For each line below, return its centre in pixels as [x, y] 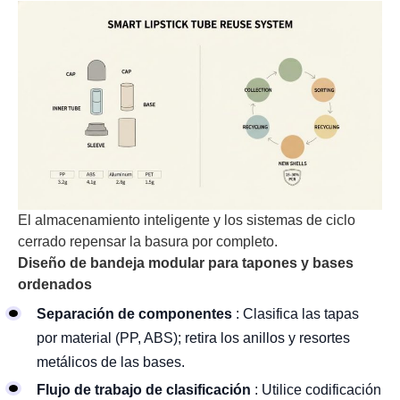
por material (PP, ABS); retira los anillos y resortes [193, 338]
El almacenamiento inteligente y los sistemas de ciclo [187, 220]
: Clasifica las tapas [297, 314]
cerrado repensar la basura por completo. [148, 241]
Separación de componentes [134, 314]
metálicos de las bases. [111, 362]
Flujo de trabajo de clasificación [144, 389]
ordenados [55, 284]
